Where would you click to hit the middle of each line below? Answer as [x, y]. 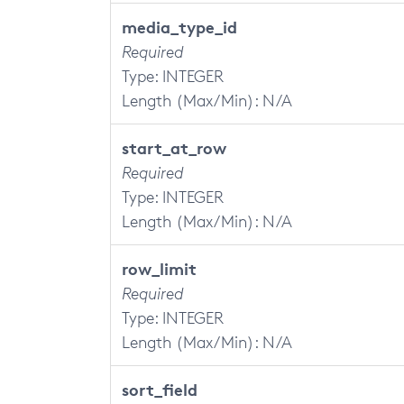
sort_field [160, 389]
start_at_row [174, 147]
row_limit [159, 268]
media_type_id [179, 27]
